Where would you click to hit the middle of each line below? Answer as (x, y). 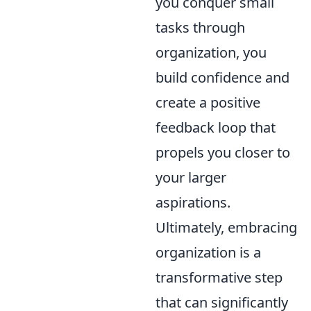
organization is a (208, 252)
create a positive (208, 102)
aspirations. (193, 202)
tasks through (200, 27)
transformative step (219, 277)
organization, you (211, 52)
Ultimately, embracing (226, 227)
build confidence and (222, 77)
